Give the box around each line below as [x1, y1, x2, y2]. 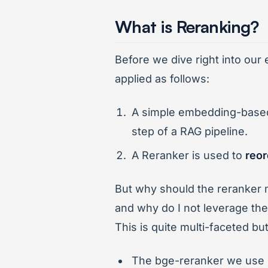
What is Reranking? [115, 16, 259, 37]
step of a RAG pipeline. [132, 124, 248, 138]
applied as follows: [115, 72, 209, 85]
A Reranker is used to [132, 148, 245, 162]
